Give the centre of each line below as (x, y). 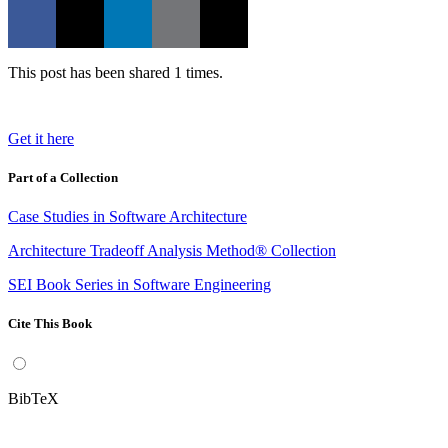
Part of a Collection (63, 177)
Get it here (41, 138)
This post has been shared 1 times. (115, 72)
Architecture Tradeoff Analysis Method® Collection (172, 250)
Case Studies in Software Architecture (127, 216)
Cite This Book (50, 324)
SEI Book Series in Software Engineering (139, 284)
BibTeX (33, 399)
